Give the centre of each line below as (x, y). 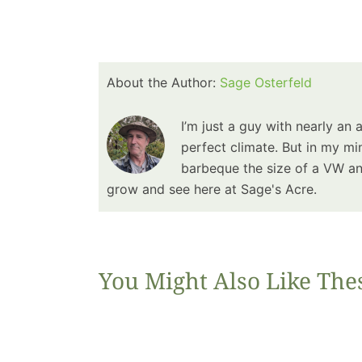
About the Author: (163, 82)
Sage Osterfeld (265, 82)
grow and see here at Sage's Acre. (211, 189)
